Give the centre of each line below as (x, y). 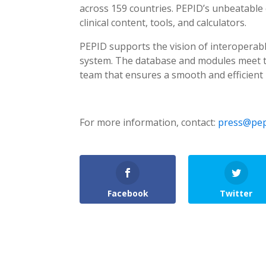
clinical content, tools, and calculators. (163, 22)
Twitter (236, 193)
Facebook (128, 193)
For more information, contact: (149, 122)
